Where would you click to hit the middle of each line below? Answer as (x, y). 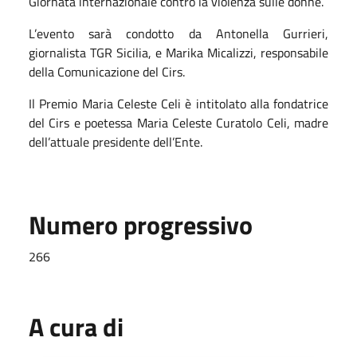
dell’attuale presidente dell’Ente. (116, 141)
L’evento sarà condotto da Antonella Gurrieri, (178, 33)
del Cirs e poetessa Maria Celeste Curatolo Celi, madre (178, 122)
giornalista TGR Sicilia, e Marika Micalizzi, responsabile (178, 52)
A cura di (76, 326)
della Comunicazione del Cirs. (107, 71)
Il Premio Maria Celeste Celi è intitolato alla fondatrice (178, 103)
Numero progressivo (141, 224)
